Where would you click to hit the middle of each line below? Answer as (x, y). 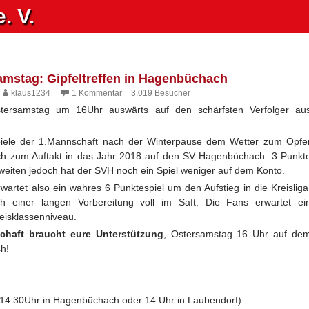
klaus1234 (31, 93)
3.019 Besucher (161, 93)
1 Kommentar (97, 93)
